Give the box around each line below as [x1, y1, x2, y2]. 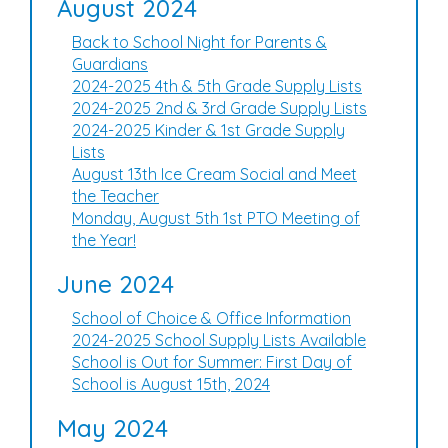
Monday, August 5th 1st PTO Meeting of [72, 208, 360, 228]
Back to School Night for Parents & [72, 32, 327, 52]
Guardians [72, 54, 148, 74]
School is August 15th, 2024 [72, 374, 270, 394]
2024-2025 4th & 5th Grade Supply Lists [72, 76, 362, 96]
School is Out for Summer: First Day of [72, 352, 352, 372]
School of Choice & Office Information [72, 308, 351, 328]
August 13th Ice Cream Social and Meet [72, 164, 357, 184]
